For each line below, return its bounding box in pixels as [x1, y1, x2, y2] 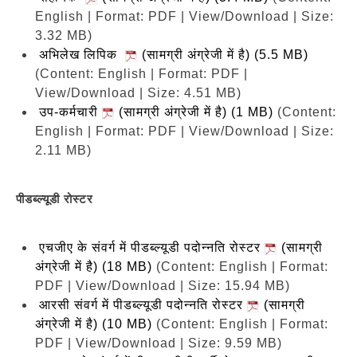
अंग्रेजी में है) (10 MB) [35, 316, 152, 331]
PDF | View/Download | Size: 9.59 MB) [35, 335, 282, 350]
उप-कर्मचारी [39, 104, 102, 119]
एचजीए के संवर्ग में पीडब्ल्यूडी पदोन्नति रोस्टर [39, 240, 265, 254]
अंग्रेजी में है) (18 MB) [35, 259, 156, 273]
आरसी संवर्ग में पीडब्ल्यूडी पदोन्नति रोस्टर [39, 297, 247, 312]
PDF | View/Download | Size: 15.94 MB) [35, 278, 290, 292]
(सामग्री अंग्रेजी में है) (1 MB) [115, 104, 277, 119]
